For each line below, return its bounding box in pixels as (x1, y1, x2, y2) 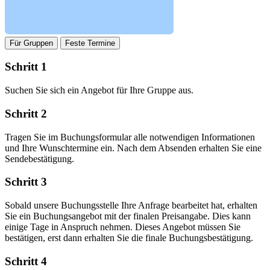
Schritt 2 (5, 107, 47, 120)
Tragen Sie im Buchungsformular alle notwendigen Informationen (5, 131, 255, 142)
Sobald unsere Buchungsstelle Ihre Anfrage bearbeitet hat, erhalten (5, 200, 257, 211)
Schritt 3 (5, 175, 47, 189)
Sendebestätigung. (5, 153, 74, 164)
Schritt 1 (5, 60, 47, 74)
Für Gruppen (10, 38, 53, 48)
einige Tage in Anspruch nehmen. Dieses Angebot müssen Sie (5, 222, 240, 233)
